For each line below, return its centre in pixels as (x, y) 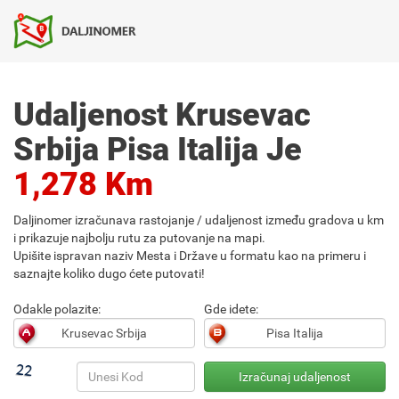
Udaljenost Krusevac (162, 115)
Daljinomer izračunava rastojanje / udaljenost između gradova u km (199, 220)
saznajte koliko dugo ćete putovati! (109, 273)
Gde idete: (231, 309)
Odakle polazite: (57, 309)
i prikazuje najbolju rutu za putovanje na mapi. (139, 238)
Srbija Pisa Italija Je (158, 150)
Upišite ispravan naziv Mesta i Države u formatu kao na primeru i (190, 256)
